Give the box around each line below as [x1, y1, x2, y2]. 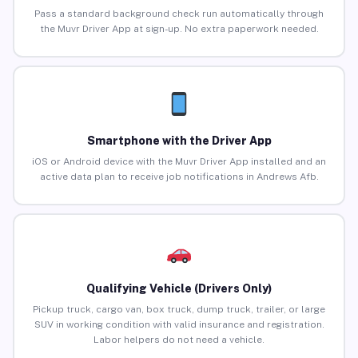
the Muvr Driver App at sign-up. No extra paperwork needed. [39, 23, 319, 35]
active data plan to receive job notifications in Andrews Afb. [39, 171, 319, 183]
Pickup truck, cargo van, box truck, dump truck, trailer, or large [33, 304, 325, 316]
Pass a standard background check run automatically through [34, 8, 324, 20]
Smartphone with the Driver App [86, 134, 272, 148]
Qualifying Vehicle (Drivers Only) [86, 282, 272, 296]
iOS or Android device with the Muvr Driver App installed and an [32, 156, 326, 168]
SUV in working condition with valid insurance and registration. [34, 319, 324, 331]
